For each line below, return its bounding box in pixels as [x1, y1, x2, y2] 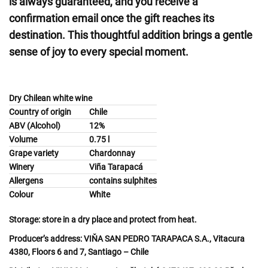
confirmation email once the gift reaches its [9, 12, 214, 25]
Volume [9, 135, 37, 144]
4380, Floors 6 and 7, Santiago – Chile [9, 247, 148, 257]
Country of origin [9, 107, 89, 117]
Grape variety [9, 148, 59, 158]
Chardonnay [89, 148, 135, 158]
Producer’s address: [9, 234, 84, 243]
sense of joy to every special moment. [9, 45, 188, 58]
